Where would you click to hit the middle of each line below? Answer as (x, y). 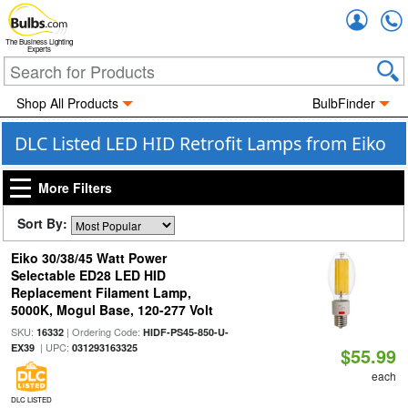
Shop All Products (67, 103)
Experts (39, 49)
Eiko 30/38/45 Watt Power (88, 258)
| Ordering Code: (103, 331)
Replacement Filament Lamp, (101, 292)
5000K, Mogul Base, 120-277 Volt (112, 310)
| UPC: (53, 347)
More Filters (75, 188)
